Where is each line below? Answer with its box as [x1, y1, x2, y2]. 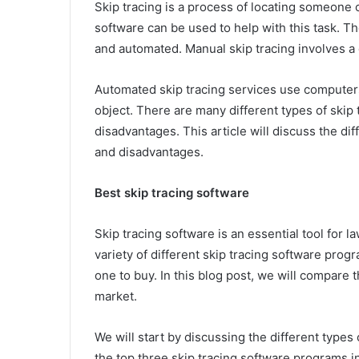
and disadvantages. [95, 143, 204, 159]
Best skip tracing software [95, 184, 249, 200]
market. [95, 288, 137, 304]
